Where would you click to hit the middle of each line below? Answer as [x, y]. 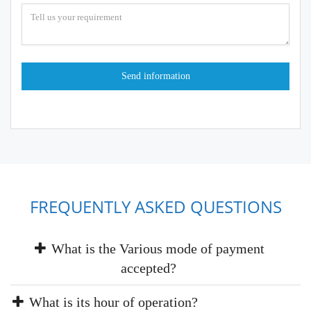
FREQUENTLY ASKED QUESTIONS [155, 207]
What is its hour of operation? [112, 302]
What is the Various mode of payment [156, 249]
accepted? [149, 268]
